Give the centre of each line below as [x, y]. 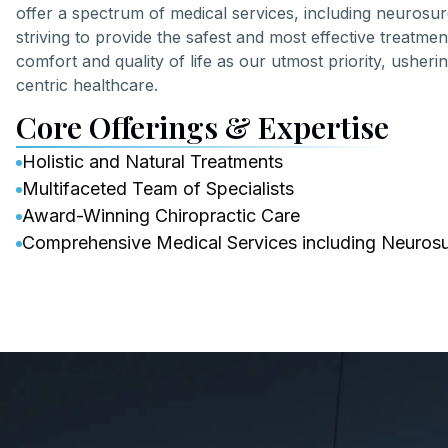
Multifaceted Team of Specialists [158, 188]
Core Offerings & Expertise [202, 127]
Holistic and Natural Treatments [152, 161]
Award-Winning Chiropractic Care [161, 215]
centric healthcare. [87, 85]
